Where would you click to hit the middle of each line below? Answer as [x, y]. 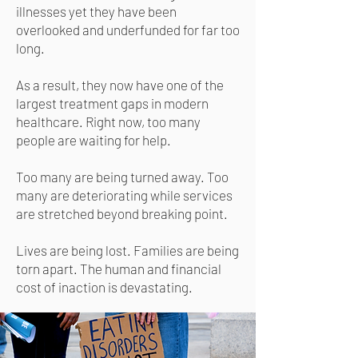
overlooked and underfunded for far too [128, 30]
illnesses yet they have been [96, 11]
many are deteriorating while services [124, 195]
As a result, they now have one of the [120, 85]
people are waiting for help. [93, 140]
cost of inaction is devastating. [104, 287]
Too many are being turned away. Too [122, 177]
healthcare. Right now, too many [108, 121]
